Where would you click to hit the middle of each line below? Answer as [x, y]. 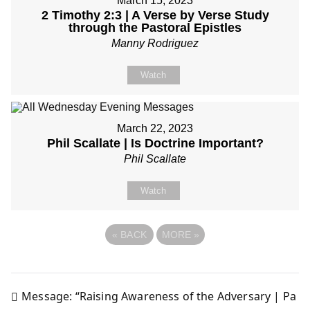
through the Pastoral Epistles [155, 28]
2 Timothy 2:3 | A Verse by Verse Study [155, 15]
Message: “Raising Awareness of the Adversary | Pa [159, 296]
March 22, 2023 [155, 128]
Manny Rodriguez [155, 43]
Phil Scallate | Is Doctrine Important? [155, 143]
